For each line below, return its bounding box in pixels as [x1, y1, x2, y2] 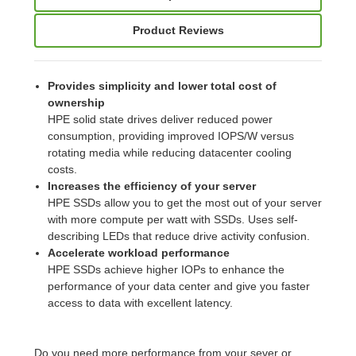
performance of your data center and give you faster [47, 279, 310, 292]
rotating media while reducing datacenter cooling [47, 145, 292, 159]
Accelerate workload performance [47, 246, 230, 259]
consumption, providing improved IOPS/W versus [47, 129, 294, 142]
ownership [47, 95, 105, 109]
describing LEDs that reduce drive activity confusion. [47, 229, 310, 242]
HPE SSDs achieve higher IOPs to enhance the [47, 262, 284, 276]
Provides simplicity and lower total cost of [47, 79, 277, 92]
